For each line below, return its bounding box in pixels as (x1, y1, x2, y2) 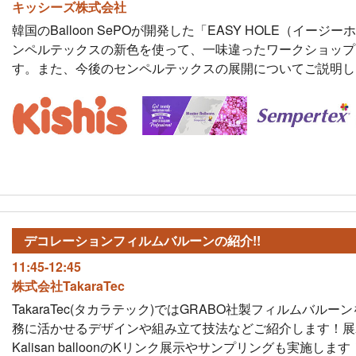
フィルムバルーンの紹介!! (112, 230, 261, 250)
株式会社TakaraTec (11, 276, 125, 295)
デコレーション (23, 230, 113, 250)
